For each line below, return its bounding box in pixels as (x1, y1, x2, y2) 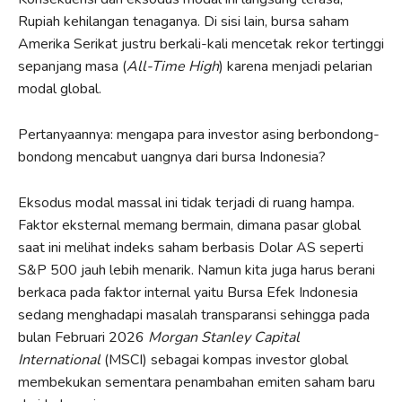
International (18, 349, 100, 370)
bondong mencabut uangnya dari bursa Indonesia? (18, 146, 326, 167)
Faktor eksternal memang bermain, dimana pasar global (18, 214, 361, 235)
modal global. (18, 78, 101, 99)
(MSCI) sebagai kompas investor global (100, 349, 348, 370)
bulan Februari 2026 (18, 327, 148, 347)
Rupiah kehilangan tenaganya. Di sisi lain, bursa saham (18, 11, 349, 31)
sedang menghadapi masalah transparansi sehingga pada (18, 304, 370, 325)
